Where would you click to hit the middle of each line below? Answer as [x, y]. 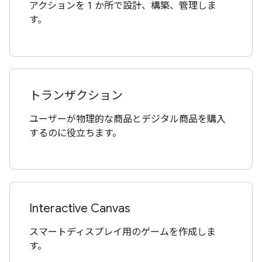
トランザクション [76, 95]
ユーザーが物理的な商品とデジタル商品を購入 [128, 119]
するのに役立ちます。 [76, 133]
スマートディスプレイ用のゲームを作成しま [123, 232]
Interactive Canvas [80, 208]
